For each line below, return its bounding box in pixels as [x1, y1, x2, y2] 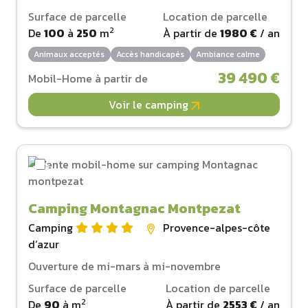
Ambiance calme [195, 47, 260, 60]
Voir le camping [109, 96, 191, 113]
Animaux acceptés [34, 47, 105, 60]
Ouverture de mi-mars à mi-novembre [28, 257, 221, 274]
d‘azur [28, 235, 59, 252]
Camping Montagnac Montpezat [28, 197, 241, 219]
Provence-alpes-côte [163, 219, 270, 236]
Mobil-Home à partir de [28, 69, 148, 87]
